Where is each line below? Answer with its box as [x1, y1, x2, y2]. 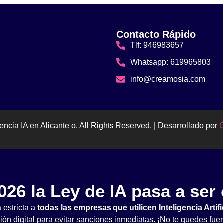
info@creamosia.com [130, 75, 205, 83]
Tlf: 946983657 [130, 41, 184, 49]
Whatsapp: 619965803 [130, 58, 211, 66]
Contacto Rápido [116, 29, 196, 40]
